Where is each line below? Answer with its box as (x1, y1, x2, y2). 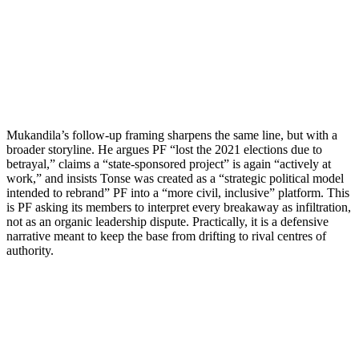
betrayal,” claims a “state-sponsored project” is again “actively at (6, 156, 331, 171)
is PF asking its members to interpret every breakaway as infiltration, (6, 200, 351, 214)
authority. (6, 243, 54, 257)
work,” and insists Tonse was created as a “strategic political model (6, 171, 344, 185)
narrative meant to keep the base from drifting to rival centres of (6, 228, 326, 243)
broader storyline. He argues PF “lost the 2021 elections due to (6, 142, 322, 156)
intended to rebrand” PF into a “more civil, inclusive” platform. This (6, 185, 349, 200)
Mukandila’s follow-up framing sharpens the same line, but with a (6, 127, 337, 142)
